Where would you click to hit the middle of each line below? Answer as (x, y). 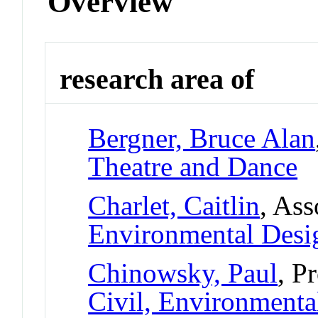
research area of (157, 79)
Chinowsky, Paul (183, 273)
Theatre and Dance (193, 166)
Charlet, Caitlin (174, 205)
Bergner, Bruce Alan (202, 138)
